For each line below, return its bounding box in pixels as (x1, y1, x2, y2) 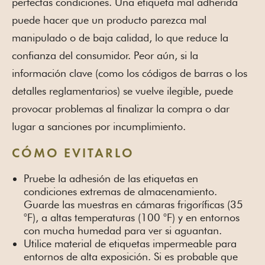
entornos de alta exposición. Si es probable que (24, 250, 238, 263)
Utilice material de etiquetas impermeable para (24, 237, 237, 250)
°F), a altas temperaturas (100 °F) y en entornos (24, 211, 240, 224)
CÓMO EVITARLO (12, 147, 134, 161)
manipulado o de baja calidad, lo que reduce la (12, 31, 228, 44)
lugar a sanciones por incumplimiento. (12, 120, 186, 133)
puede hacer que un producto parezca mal (12, 14, 206, 27)
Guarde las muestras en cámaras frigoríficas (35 (24, 198, 243, 211)
